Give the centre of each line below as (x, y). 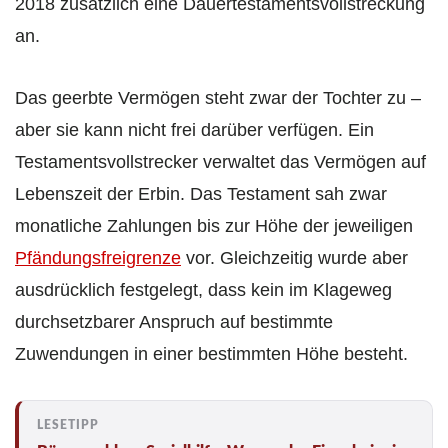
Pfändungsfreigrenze (98, 258)
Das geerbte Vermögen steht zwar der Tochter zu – (218, 98)
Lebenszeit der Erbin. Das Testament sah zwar (201, 194)
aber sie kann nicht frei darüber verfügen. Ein (194, 130)
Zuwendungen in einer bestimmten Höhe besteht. (211, 354)
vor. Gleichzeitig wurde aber (294, 258)
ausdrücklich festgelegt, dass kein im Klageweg (203, 290)
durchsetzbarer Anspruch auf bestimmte (174, 322)
